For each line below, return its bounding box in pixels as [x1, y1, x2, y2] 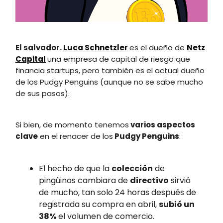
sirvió [169, 175, 191, 187]
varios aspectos [129, 119, 195, 130]
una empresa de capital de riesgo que [47, 54, 190, 65]
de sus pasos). [15, 88, 70, 99]
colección [111, 163, 153, 175]
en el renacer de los [38, 131, 113, 142]
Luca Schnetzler [63, 42, 128, 53]
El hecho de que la [39, 163, 111, 175]
